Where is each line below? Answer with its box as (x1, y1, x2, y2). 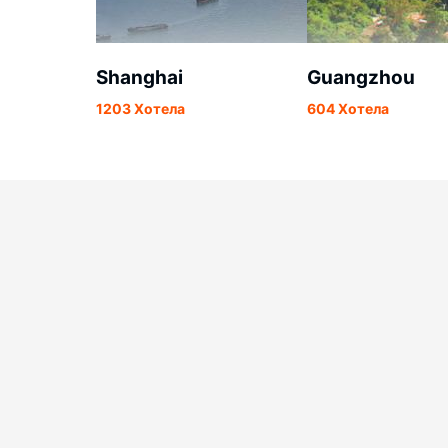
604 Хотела (307, 100, 389, 117)
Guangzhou (307, 66, 415, 89)
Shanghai (96, 66, 183, 89)
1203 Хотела (96, 100, 185, 117)
